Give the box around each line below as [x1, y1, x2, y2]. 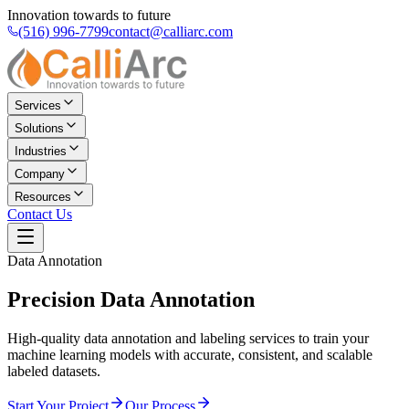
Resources [15, 190, 71, 204]
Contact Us [7, 206, 72, 222]
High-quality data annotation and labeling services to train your [7, 330, 369, 346]
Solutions [15, 121, 64, 135]
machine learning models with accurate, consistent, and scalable [7, 346, 372, 362]
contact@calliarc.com [109, 24, 233, 39]
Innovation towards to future [7, 7, 171, 23]
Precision [7, 287, 95, 311]
